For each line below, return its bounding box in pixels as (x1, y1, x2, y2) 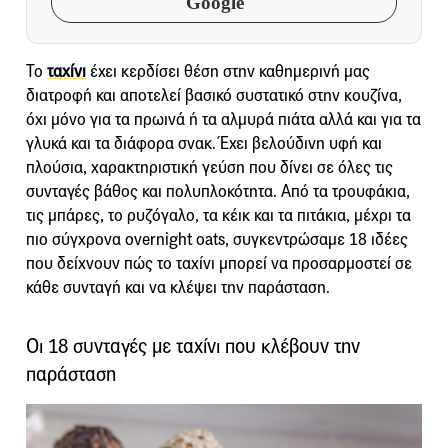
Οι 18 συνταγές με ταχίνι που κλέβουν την (26, 333, 360, 358)
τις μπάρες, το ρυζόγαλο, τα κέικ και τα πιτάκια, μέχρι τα (26, 204, 411, 226)
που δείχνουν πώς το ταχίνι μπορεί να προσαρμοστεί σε (26, 252, 412, 274)
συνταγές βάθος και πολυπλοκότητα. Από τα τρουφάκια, (26, 180, 410, 202)
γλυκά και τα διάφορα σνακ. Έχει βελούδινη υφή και (26, 132, 382, 154)
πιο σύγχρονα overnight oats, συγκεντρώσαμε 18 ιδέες (26, 228, 408, 250)
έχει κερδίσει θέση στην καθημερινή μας (86, 60, 370, 82)
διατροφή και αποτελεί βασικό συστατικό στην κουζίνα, (26, 84, 402, 106)
